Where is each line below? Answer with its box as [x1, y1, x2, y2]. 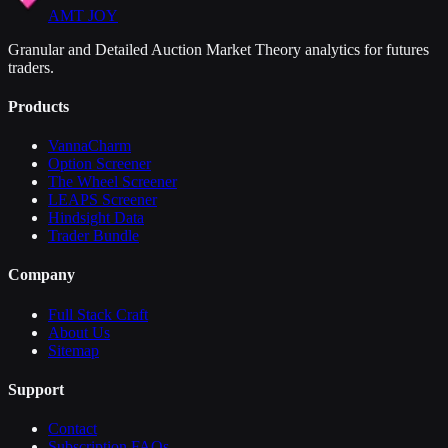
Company [8, 266, 75, 284]
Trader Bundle [48, 227, 139, 245]
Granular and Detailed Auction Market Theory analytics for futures [8, 40, 429, 58]
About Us [48, 323, 110, 341]
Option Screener [48, 155, 151, 173]
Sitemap [48, 341, 99, 359]
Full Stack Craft [48, 305, 148, 323]
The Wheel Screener [48, 173, 177, 191]
